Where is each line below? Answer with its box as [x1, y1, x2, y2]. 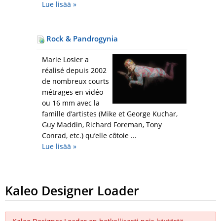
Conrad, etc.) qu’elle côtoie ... [42, 131, 137, 141]
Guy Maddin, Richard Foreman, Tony [42, 120, 162, 130]
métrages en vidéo [42, 87, 103, 97]
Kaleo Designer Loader [5, 182, 139, 199]
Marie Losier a [42, 55, 89, 65]
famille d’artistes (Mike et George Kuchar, [42, 109, 178, 119]
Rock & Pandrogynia [44, 34, 118, 44]
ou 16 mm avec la [42, 98, 100, 108]
